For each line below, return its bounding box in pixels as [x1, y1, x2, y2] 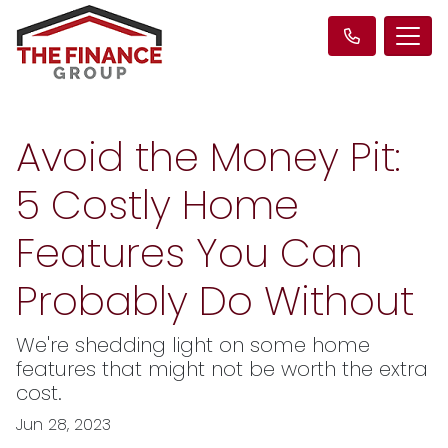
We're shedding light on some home [16, 331, 370, 359]
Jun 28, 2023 [16, 413, 111, 436]
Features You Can [16, 225, 363, 281]
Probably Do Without [16, 273, 414, 329]
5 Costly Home [16, 177, 299, 233]
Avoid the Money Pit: [16, 129, 400, 185]
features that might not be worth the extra [16, 355, 428, 383]
